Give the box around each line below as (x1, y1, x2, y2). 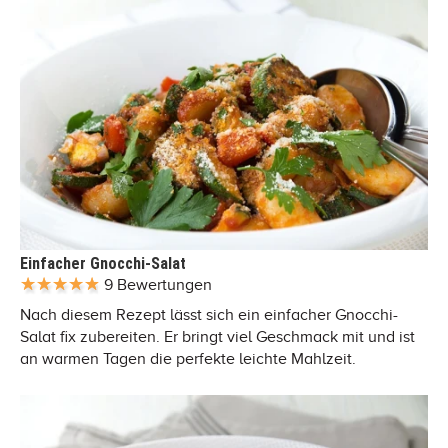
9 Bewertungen (104, 275, 212, 294)
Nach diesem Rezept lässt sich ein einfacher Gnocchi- (20, 305, 398, 324)
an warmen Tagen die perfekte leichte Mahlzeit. (20, 349, 356, 368)
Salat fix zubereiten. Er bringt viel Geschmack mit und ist (20, 327, 415, 346)
